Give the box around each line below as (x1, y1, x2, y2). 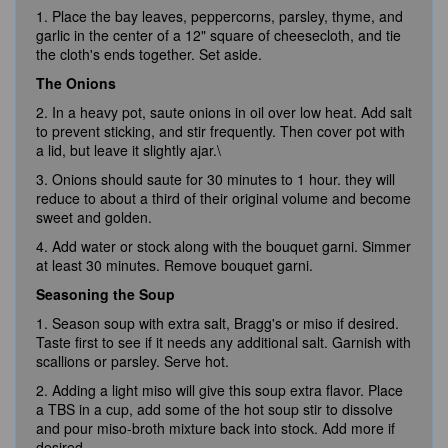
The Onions (36, 73, 116, 93)
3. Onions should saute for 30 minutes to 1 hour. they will (36, 169, 395, 189)
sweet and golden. (36, 207, 156, 227)
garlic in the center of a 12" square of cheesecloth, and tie (36, 25, 401, 45)
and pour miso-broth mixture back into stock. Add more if (36, 418, 395, 438)
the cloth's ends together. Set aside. (36, 44, 262, 64)
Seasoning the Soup (36, 284, 175, 304)
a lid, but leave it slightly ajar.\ (36, 140, 221, 160)
